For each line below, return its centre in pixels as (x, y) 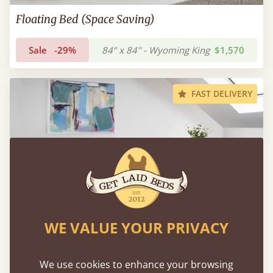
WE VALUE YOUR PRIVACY (136, 227)
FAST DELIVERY (222, 94)
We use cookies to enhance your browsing (136, 264)
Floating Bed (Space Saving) (85, 19)
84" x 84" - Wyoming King (156, 50)
